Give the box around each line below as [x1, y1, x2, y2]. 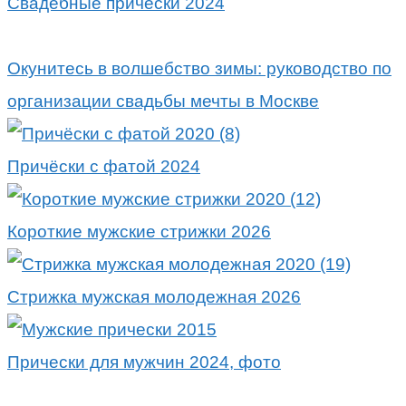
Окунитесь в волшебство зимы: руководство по [7, 58, 391, 78]
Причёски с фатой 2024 [7, 156, 200, 176]
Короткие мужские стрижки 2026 [7, 221, 271, 241]
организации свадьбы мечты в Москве [7, 91, 319, 111]
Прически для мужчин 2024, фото [7, 352, 281, 372]
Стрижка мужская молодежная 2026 [7, 286, 301, 306]
